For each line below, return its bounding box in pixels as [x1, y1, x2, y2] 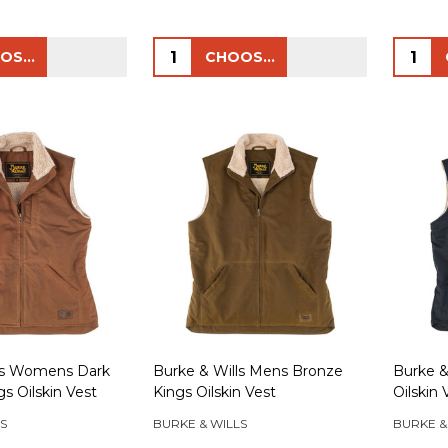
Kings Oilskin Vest [153, 383, 276, 402]
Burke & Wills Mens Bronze [153, 362, 343, 381]
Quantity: [155, 41, 229, 61]
